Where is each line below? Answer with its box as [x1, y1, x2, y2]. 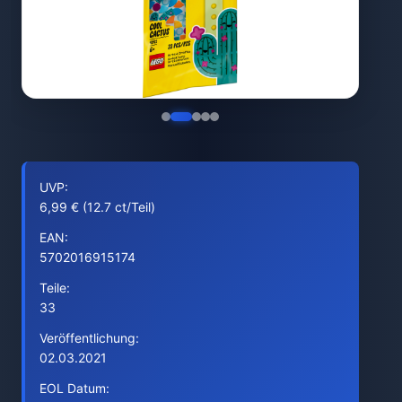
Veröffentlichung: [39, 330, 139, 345]
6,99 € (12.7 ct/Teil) [39, 199, 155, 214]
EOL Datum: [39, 380, 109, 396]
